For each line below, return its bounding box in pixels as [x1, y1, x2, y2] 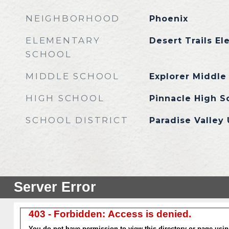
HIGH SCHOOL [26, 93, 105, 103]
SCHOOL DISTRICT [26, 115, 129, 125]
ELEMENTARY [26, 35, 101, 45]
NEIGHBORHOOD [26, 13, 120, 24]
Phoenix [149, 14, 188, 24]
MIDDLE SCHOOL [26, 71, 120, 81]
